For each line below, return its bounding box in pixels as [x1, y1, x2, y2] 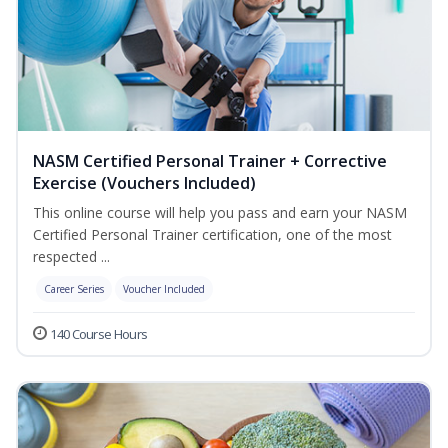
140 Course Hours [50, 325, 148, 344]
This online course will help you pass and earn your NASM [33, 203, 407, 223]
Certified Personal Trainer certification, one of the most [33, 225, 392, 245]
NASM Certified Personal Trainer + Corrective [33, 150, 387, 173]
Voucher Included [123, 282, 205, 297]
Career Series [44, 282, 104, 297]
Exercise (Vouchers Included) [33, 172, 256, 195]
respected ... [33, 247, 110, 267]
